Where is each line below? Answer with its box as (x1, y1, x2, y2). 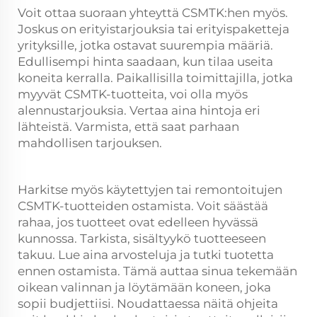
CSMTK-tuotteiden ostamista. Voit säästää (18, 198, 268, 213)
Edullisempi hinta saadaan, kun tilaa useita (18, 54, 273, 69)
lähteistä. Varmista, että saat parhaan (18, 119, 239, 134)
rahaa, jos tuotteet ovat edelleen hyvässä (18, 214, 258, 229)
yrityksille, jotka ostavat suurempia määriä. (18, 38, 273, 52)
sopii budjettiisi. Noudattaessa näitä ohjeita (18, 296, 278, 311)
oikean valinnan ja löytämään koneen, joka (18, 279, 271, 294)
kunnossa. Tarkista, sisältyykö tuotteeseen (18, 231, 266, 246)
